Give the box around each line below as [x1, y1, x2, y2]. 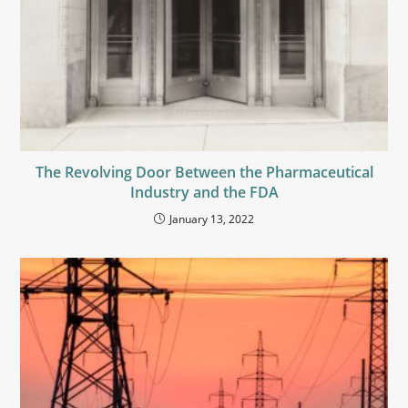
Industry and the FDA [129, 182, 279, 203]
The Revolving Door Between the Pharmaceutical [35, 162, 373, 183]
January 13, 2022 [169, 211, 254, 228]
